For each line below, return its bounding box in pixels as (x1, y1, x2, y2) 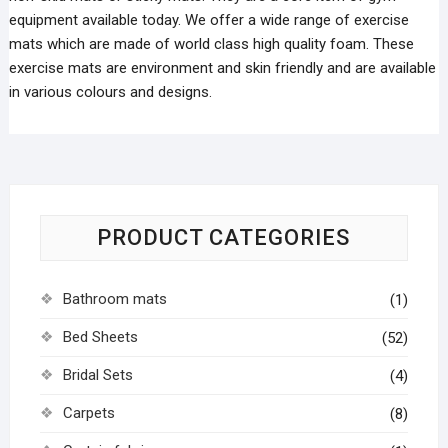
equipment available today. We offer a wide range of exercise (8, 11, 409, 30)
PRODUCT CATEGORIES (97, 225, 351, 251)
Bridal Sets (62, 366, 133, 385)
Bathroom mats (62, 290, 167, 309)
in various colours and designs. (8, 83, 212, 102)
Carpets (62, 404, 115, 423)
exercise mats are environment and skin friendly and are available (8, 59, 436, 78)
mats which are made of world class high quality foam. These (8, 35, 414, 54)
